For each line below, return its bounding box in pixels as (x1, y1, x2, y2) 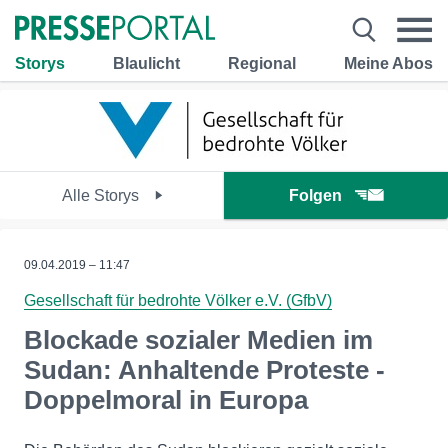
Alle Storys (61, 187, 143, 204)
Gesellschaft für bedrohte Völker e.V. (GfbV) (24, 292, 332, 309)
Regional (228, 54, 296, 72)
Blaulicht (113, 54, 180, 72)
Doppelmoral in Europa (24, 385, 308, 415)
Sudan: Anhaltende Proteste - (24, 355, 385, 385)
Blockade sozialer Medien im (24, 325, 373, 355)
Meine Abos (344, 54, 433, 72)
